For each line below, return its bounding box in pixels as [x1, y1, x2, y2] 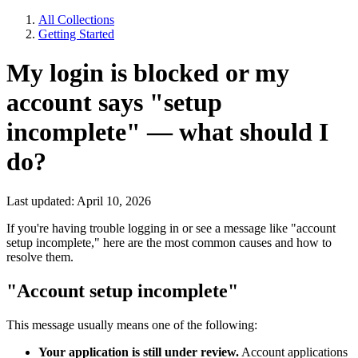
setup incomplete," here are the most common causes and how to [6, 235, 332, 249]
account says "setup [6, 88, 222, 117]
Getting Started [38, 27, 114, 41]
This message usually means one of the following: [6, 317, 257, 332]
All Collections [38, 13, 114, 26]
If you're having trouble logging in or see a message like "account [6, 221, 336, 235]
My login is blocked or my [6, 58, 289, 88]
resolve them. [6, 249, 74, 264]
